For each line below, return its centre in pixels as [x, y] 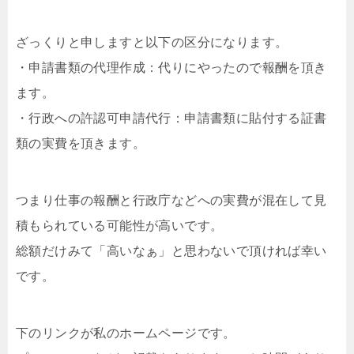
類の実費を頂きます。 [81, 143]
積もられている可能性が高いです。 [120, 226]
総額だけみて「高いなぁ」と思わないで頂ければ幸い [171, 251]
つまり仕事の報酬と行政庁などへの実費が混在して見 [171, 200]
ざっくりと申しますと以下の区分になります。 [152, 42]
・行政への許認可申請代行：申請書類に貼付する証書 [171, 118]
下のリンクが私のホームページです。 [126, 333]
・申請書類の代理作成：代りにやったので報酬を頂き [171, 68]
